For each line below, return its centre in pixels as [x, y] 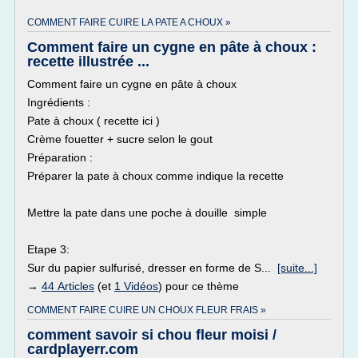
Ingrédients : [59, 102]
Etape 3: [48, 249]
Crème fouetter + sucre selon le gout [120, 139]
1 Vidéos [136, 286]
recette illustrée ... [88, 62]
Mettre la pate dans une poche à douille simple [147, 213]
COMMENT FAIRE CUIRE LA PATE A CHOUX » [129, 22]
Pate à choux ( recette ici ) [93, 121]
